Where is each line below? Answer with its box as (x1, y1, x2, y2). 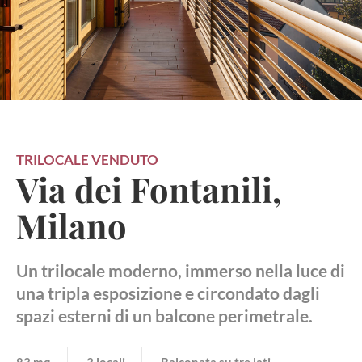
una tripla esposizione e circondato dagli (16, 283, 320, 303)
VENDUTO (91, 150, 158, 168)
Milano (16, 202, 127, 247)
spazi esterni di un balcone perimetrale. (16, 305, 313, 326)
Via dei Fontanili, (16, 166, 281, 211)
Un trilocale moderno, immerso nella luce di (16, 260, 345, 280)
